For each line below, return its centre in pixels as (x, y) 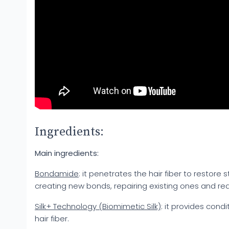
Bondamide (57, 173)
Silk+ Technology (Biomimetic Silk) (98, 206)
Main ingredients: (67, 153)
